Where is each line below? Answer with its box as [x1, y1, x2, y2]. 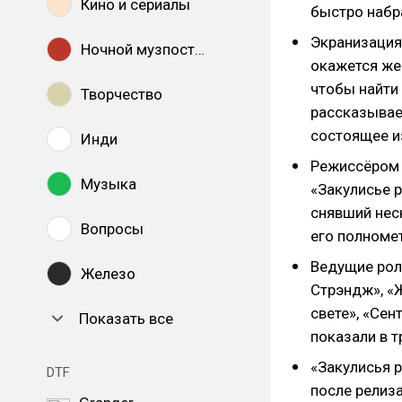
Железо [81, 265, 135, 283]
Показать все [79, 310, 173, 328]
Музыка [81, 175, 136, 193]
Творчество [81, 85, 162, 103]
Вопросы [81, 220, 144, 238]
